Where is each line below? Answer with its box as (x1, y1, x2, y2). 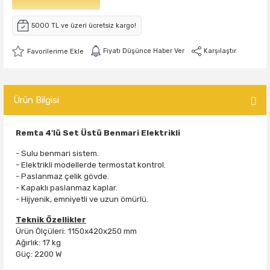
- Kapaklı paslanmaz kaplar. (16, 183, 118, 192)
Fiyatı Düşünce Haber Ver (103, 47, 184, 55)
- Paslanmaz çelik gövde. (16, 172, 109, 181)
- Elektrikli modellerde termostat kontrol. (16, 160, 166, 169)
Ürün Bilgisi (13, 95, 59, 105)
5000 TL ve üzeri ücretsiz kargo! (31, 22, 136, 30)
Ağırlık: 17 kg (16, 238, 61, 247)
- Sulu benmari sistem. (16, 149, 99, 158)
